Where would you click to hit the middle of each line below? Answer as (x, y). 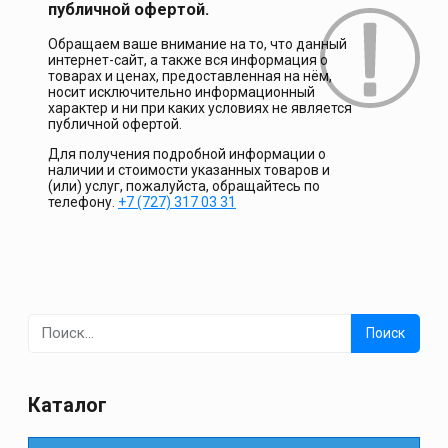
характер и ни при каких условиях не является (200, 107)
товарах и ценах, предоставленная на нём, (190, 75)
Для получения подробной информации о (187, 153)
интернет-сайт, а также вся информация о (188, 59)
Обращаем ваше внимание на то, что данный (197, 43)
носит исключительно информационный (181, 91)
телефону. (83, 201)
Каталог (67, 404)
